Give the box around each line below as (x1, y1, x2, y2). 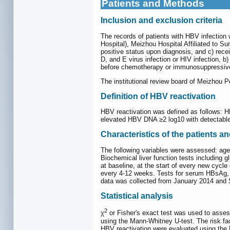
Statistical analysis (101, 191, 173, 200)
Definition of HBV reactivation (101, 91, 216, 101)
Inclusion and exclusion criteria (101, 16, 222, 25)
